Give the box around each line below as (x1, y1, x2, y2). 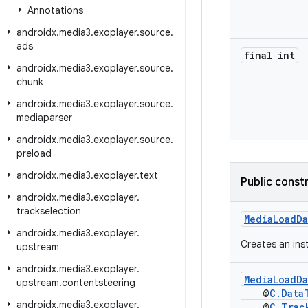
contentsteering (62, 276, 135, 289)
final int (244, 49, 295, 62)
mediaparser (16, 111, 72, 124)
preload (16, 147, 52, 159)
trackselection (16, 205, 81, 217)
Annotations (27, 4, 83, 16)
